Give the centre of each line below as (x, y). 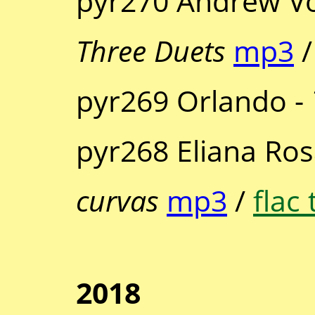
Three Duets (151, 51)
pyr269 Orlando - (194, 101)
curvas (117, 201)
